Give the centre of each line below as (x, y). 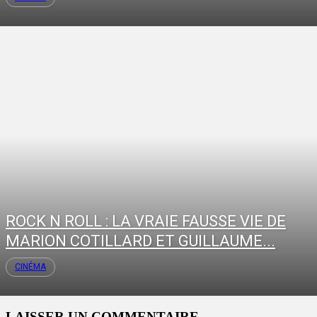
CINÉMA (30, 267)
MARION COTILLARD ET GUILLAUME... (140, 241)
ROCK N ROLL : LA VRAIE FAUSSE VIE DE (146, 221)
